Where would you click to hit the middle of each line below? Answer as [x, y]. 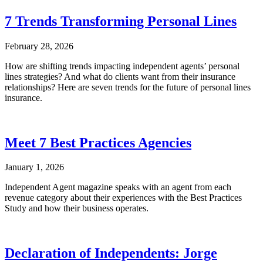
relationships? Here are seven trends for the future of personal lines [128, 87]
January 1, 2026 [34, 167]
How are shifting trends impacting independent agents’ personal [122, 66]
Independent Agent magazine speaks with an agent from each [118, 187]
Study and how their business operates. [77, 208]
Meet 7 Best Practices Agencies [98, 142]
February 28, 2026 [39, 46]
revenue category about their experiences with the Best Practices [123, 198]
